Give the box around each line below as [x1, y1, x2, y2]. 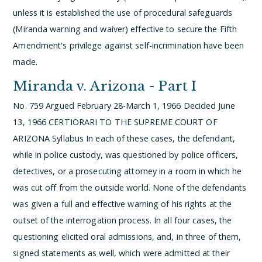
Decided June [183, 100, 235, 111]
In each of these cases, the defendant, [86, 133, 235, 144]
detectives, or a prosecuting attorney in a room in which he [13, 166, 242, 177]
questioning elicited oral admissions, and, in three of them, [13, 231, 242, 242]
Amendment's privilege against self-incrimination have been [13, 39, 244, 51]
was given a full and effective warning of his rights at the [13, 198, 232, 209]
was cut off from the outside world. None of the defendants [13, 182, 247, 193]
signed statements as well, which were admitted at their [13, 247, 230, 258]
